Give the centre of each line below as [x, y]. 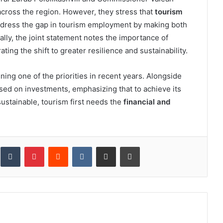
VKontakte [107, 146]
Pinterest [58, 146]
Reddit [77, 146]
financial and [147, 102]
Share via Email [123, 146]
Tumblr [30, 146]
